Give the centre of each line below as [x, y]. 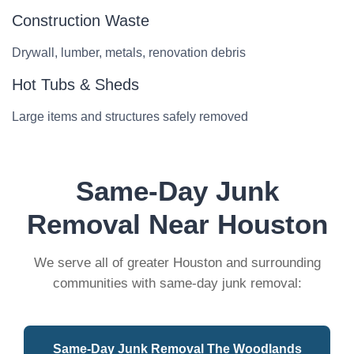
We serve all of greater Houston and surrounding [177, 263]
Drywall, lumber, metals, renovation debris [129, 53]
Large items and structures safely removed [130, 117]
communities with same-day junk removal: [177, 283]
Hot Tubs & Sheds [75, 85]
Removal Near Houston [177, 224]
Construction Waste [81, 21]
